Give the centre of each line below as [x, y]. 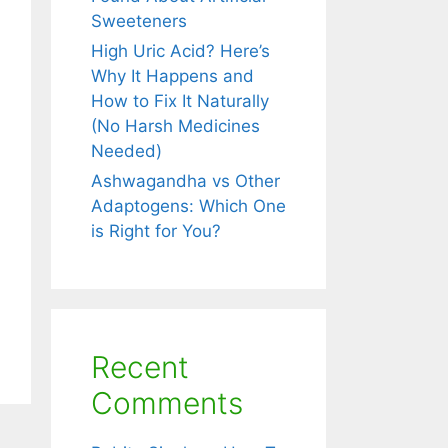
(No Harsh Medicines [175, 125]
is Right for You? [156, 230]
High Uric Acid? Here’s [180, 50]
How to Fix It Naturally [180, 100]
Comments [167, 402]
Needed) [126, 150]
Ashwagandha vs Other [185, 180]
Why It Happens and [172, 75]
